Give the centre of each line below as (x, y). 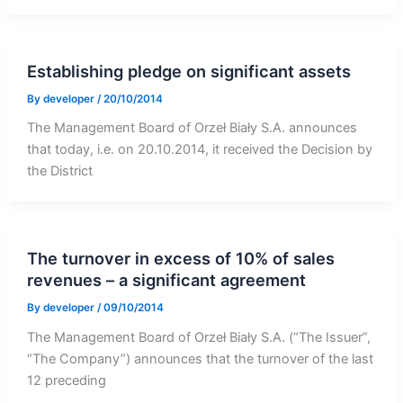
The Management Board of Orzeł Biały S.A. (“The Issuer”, (198, 338)
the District (59, 171)
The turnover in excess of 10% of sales (180, 259)
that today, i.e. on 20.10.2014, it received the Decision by (199, 150)
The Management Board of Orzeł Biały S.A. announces (192, 128)
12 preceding (66, 381)
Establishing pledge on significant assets (188, 71)
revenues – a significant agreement (166, 280)
